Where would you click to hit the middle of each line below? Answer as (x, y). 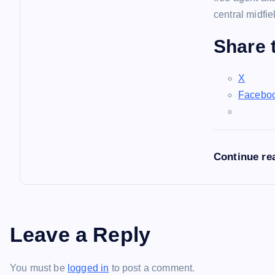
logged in (88, 268)
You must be (39, 268)
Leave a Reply (80, 234)
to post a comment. (152, 268)
